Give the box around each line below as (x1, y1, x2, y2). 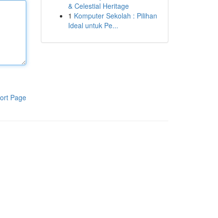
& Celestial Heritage (68, 1, 129, 11)
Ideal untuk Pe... (68, 20, 118, 30)
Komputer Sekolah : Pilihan (73, 11, 157, 20)
